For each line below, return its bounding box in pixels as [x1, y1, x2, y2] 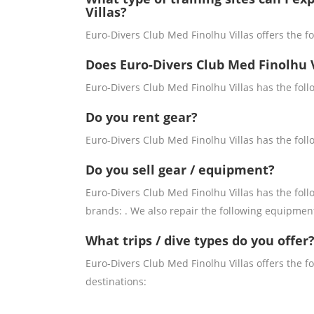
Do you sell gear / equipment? [86, 161, 275, 179]
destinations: [86, 275, 146, 289]
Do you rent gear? [86, 109, 198, 126]
